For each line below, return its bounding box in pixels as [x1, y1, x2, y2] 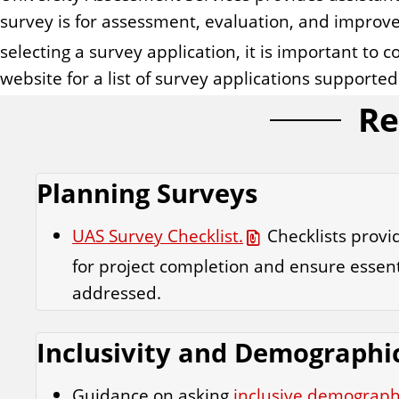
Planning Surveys [37, 175, 257, 211]
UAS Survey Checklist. [72, 224, 243, 248]
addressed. [72, 281, 161, 305]
